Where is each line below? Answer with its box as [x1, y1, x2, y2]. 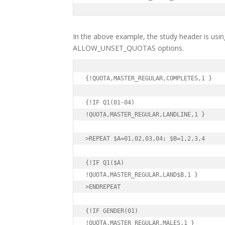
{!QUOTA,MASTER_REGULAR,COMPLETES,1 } [85, 74, 212, 82]
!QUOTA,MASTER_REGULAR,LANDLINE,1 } [85, 110, 205, 118]
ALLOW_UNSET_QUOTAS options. [73, 43, 184, 53]
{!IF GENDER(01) [85, 207, 138, 214]
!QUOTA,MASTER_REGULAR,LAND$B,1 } [85, 171, 198, 178]
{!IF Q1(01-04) [85, 98, 135, 106]
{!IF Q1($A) [85, 159, 124, 166]
